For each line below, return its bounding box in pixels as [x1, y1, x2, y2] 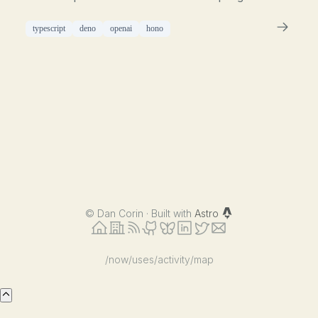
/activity [153, 253, 190, 265]
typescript [33, 23, 66, 33]
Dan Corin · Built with [97, 207, 194, 219]
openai [110, 23, 133, 33]
